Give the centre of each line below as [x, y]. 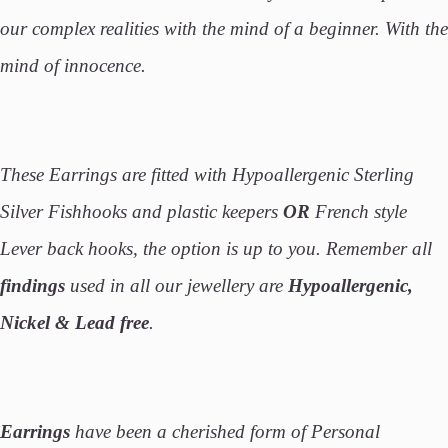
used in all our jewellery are [176, 286]
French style [361, 212]
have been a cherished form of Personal [227, 432]
